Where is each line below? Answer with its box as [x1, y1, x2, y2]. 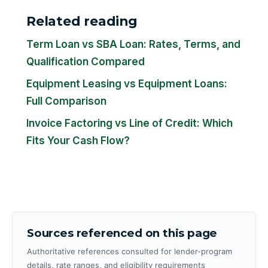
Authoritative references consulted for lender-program [27, 246, 232, 257]
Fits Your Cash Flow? [26, 135, 130, 147]
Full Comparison [26, 95, 106, 108]
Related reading [26, 13, 138, 29]
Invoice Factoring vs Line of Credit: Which [26, 117, 233, 130]
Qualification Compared [26, 56, 145, 68]
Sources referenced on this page [27, 226, 218, 240]
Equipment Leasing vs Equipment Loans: [26, 78, 227, 90]
